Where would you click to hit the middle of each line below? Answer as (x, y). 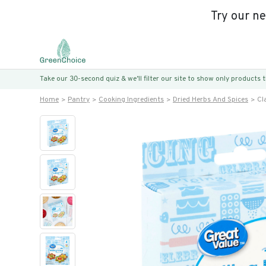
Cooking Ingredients (131, 100)
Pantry (79, 100)
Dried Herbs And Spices (210, 100)
